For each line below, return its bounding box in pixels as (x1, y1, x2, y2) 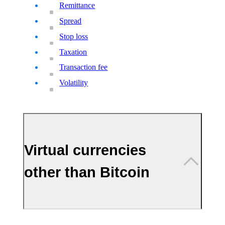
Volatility (59, 78, 88, 87)
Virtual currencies (24, 142, 147, 159)
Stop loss (59, 32, 88, 41)
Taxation (59, 47, 87, 56)
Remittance (59, 1, 95, 10)
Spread (59, 16, 82, 25)
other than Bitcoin (24, 164, 150, 181)
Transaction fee (59, 63, 108, 72)
